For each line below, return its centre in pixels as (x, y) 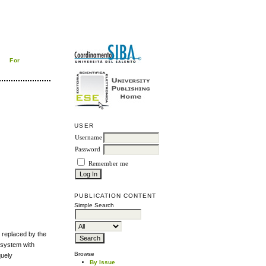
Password (88, 150)
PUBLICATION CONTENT (115, 196)
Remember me (109, 164)
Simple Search (94, 205)
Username (89, 138)
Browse (85, 254)
